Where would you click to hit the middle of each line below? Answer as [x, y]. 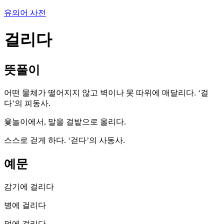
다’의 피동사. [27, 103]
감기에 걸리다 [29, 186]
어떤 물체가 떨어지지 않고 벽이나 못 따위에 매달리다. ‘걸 [106, 92]
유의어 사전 [25, 13]
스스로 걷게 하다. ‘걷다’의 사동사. [64, 140]
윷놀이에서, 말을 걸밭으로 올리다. [65, 121]
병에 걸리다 [25, 205]
